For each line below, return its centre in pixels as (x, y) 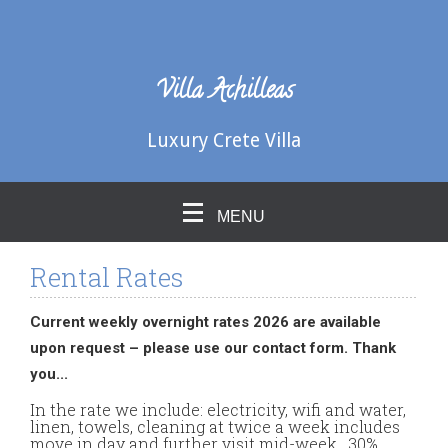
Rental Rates (107, 277)
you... (49, 374)
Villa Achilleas (224, 92)
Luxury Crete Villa (223, 140)
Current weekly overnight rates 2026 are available (205, 322)
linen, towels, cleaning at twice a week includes (215, 426)
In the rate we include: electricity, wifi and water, (218, 409)
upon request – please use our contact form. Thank (213, 348)
